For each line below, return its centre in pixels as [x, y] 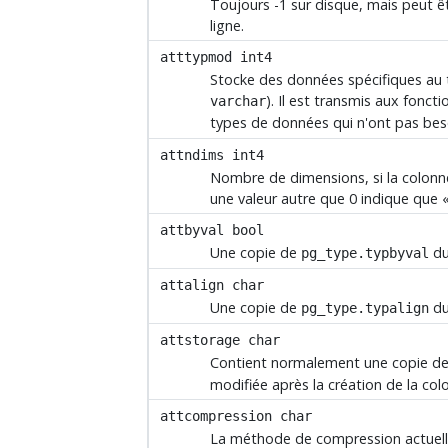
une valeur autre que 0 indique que [326, 199]
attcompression [216, 415]
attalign [192, 284]
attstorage [200, 339]
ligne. [227, 26]
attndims [192, 154]
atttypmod [196, 56]
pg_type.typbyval [365, 253]
